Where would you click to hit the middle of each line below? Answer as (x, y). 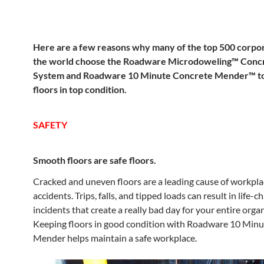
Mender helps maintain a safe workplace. (115, 238)
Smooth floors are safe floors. (95, 160)
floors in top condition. (80, 89)
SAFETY (50, 125)
